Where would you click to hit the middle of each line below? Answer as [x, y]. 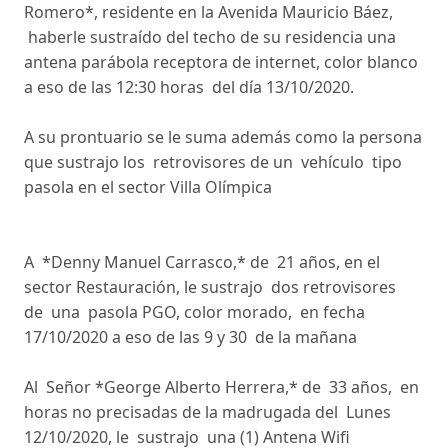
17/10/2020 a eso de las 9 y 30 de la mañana [192, 336]
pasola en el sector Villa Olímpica [150, 186]
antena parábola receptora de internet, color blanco [221, 61]
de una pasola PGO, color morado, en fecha [196, 311]
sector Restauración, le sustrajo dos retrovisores [212, 286]
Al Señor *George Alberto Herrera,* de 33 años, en [221, 386]
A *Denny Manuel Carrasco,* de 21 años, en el [202, 261]
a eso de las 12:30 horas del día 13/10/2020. [191, 86]
